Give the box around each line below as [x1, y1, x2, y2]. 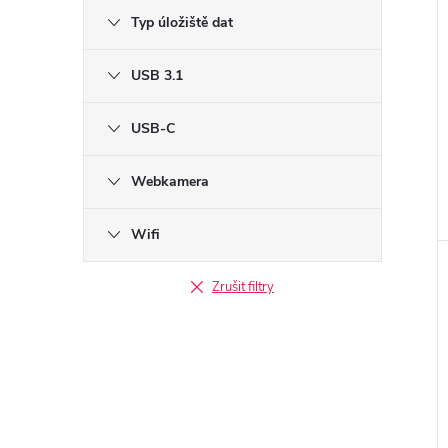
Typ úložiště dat [131, 13, 233, 32]
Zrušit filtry [212, 278, 274, 296]
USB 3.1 [131, 66, 183, 85]
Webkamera [131, 172, 209, 191]
